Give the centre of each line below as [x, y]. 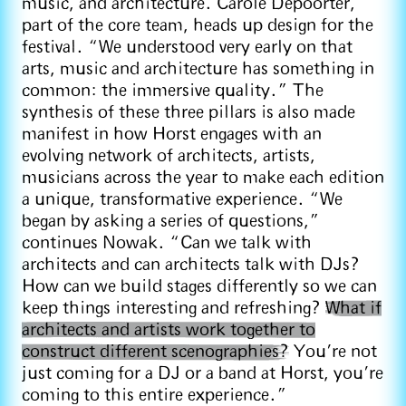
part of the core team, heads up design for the [198, 25]
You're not [333, 352]
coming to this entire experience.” [155, 395]
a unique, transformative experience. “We [182, 199]
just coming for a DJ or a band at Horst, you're [203, 373]
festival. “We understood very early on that [187, 47]
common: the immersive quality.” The [173, 91]
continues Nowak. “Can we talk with [167, 243]
